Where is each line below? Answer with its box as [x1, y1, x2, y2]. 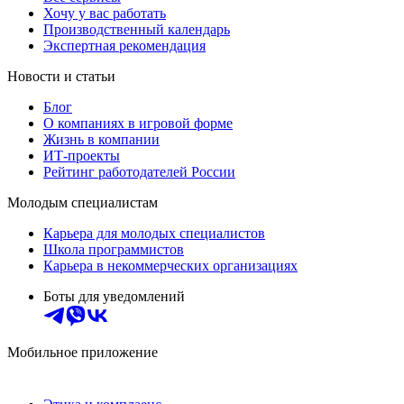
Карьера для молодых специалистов [43, 225, 265, 241]
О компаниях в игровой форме [43, 115, 233, 131]
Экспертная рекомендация [43, 37, 206, 53]
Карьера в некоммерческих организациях [43, 257, 298, 273]
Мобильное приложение [7, 344, 158, 360]
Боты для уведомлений [43, 288, 185, 304]
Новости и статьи [7, 68, 115, 84]
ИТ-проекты [43, 147, 120, 163]
